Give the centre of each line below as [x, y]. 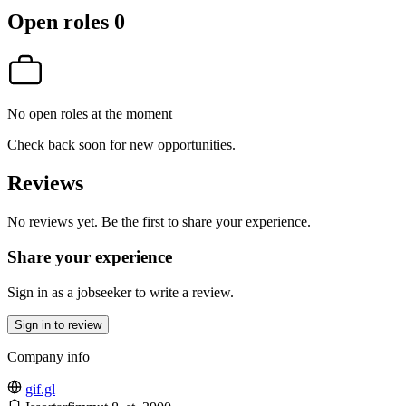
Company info [48, 356]
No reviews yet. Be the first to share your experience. [159, 222]
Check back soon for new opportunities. [121, 145]
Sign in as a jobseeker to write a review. [121, 292]
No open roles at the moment [90, 114]
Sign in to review [58, 324]
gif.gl [40, 389]
